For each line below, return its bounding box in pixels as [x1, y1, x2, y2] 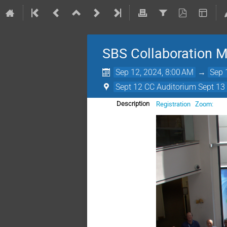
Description [117, 100, 149, 107]
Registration [156, 99, 196, 108]
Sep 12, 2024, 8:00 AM [116, 67, 194, 77]
